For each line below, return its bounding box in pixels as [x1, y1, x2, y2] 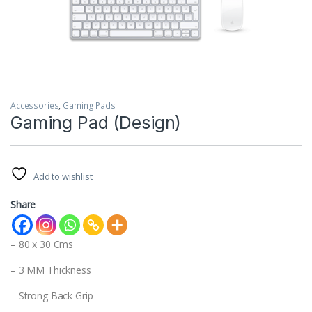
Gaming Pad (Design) [10, 112, 182, 134]
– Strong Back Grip [10, 289, 93, 303]
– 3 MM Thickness [10, 263, 91, 277]
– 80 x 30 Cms [10, 237, 74, 251]
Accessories [10, 100, 59, 112]
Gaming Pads [63, 100, 116, 112]
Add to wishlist [33, 170, 93, 183]
